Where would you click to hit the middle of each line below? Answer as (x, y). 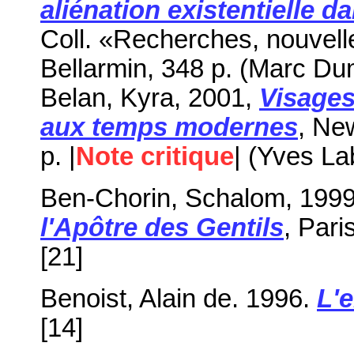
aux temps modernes (169, 127)
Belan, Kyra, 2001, (150, 98)
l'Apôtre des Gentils (162, 227)
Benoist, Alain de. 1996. (175, 298)
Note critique (155, 156)
